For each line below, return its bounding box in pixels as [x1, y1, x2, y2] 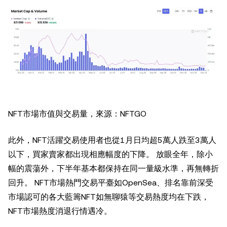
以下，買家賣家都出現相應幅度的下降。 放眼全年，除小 [8, 149, 213, 160]
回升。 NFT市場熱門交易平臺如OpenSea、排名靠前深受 [8, 178, 213, 188]
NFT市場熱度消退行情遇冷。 [8, 206, 112, 216]
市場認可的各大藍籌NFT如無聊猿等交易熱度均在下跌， [8, 192, 209, 202]
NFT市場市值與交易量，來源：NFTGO [8, 109, 146, 119]
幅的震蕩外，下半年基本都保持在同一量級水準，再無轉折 [8, 164, 219, 174]
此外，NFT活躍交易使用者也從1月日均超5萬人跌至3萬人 [8, 135, 216, 145]
